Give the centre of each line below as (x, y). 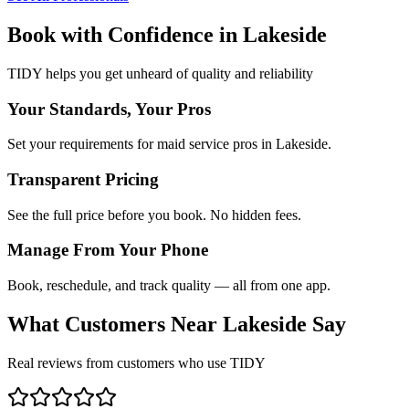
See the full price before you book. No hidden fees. (154, 215)
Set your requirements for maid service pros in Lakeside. (169, 144)
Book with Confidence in (125, 34)
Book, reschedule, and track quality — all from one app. (169, 286)
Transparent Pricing (83, 179)
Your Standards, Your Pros (109, 109)
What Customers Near (115, 325)
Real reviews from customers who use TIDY (136, 362)
